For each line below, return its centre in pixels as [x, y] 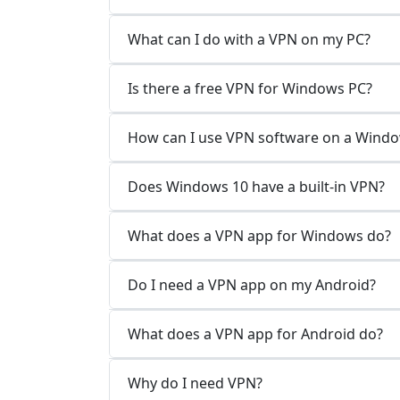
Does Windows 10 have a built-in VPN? [256, 186]
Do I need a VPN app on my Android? [252, 284]
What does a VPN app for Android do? [255, 333]
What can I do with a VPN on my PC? [249, 39]
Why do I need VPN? [195, 383]
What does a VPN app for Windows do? [259, 235]
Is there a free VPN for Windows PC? [250, 88]
